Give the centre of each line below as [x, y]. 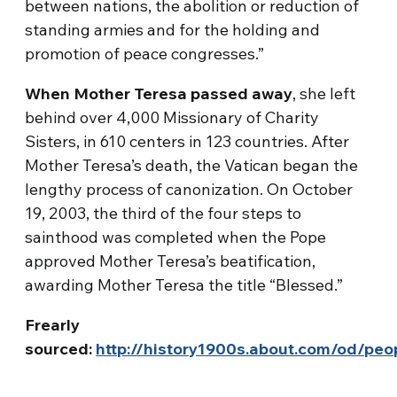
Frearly [53, 325]
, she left [324, 93]
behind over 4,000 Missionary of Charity [172, 117]
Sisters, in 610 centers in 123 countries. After [187, 141]
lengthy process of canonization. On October [189, 189]
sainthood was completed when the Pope [176, 237]
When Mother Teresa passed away [159, 93]
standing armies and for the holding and [173, 30]
